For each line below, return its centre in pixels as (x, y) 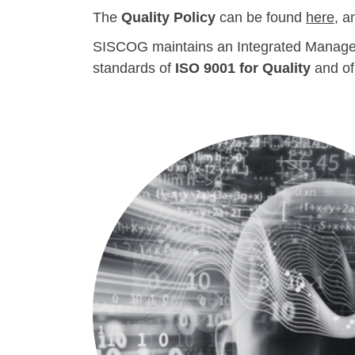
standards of (134, 68)
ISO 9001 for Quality (243, 68)
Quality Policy (168, 17)
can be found (261, 17)
